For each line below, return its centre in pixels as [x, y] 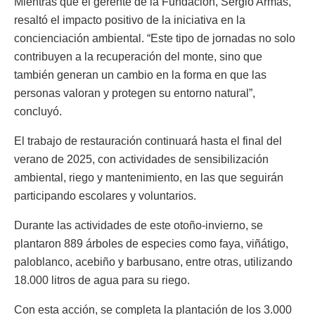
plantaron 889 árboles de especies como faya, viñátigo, [151, 243]
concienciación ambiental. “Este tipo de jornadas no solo [155, 38]
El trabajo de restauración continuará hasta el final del [148, 141]
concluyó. [38, 111]
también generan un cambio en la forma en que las [140, 75]
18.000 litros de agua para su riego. [102, 280]
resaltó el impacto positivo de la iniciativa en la [130, 20]
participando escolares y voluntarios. [105, 195]
